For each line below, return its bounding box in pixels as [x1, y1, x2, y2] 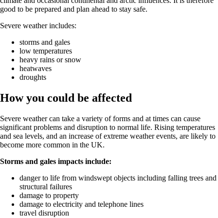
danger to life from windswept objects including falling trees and [19, 174, 217, 182]
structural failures [19, 182, 72, 191]
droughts [19, 73, 46, 82]
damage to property [19, 191, 79, 200]
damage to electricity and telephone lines [19, 200, 144, 209]
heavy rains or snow [19, 55, 81, 64]
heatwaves [19, 64, 52, 73]
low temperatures [19, 47, 72, 55]
